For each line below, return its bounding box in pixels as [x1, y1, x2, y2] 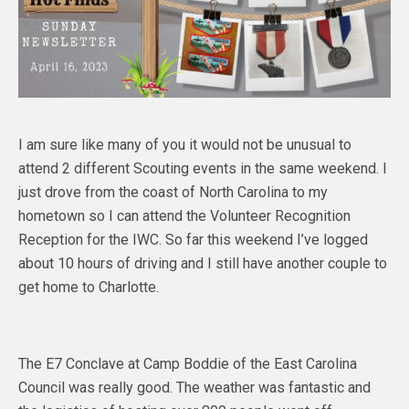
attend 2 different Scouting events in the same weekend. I [18, 159, 387, 177]
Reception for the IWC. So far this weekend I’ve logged [18, 230, 368, 248]
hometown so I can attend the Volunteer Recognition [18, 206, 351, 225]
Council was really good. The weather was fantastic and [18, 378, 371, 396]
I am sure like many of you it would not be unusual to [18, 135, 351, 153]
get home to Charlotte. [18, 278, 159, 296]
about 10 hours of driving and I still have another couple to [18, 254, 387, 272]
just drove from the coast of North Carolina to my [18, 183, 328, 201]
